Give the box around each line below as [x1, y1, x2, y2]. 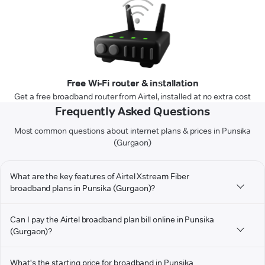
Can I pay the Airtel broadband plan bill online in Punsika [10, 214, 214, 225]
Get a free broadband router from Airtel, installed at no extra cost [14, 91, 251, 102]
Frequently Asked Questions [55, 104, 210, 119]
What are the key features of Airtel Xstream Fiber [10, 171, 189, 182]
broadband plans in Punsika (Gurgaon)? [10, 183, 156, 194]
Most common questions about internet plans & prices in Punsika [14, 125, 251, 137]
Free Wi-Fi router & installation [66, 77, 199, 89]
